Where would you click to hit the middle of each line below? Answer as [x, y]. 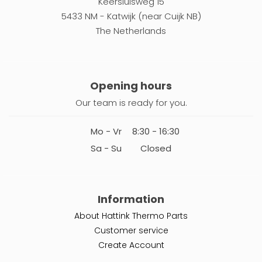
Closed [156, 149]
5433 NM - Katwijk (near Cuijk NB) [131, 16]
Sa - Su [106, 149]
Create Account [131, 245]
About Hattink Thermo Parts [131, 216]
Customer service [131, 231]
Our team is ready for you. [131, 103]
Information [131, 199]
